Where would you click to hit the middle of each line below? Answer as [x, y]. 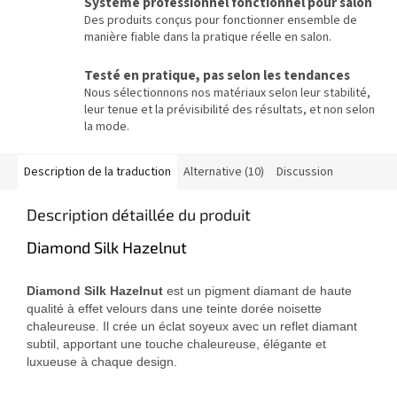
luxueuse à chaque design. [102, 362]
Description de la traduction [97, 172]
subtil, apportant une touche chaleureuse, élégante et [176, 344]
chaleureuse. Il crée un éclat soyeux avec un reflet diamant [192, 327]
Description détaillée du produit [139, 215]
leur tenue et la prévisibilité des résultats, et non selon [230, 110]
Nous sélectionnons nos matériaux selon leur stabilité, [227, 93]
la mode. [107, 127]
